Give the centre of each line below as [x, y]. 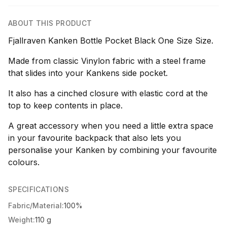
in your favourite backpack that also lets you [94, 138]
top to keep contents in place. [65, 105]
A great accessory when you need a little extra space [111, 126]
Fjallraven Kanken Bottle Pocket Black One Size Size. [111, 41]
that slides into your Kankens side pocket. [88, 73]
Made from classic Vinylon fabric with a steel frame [107, 61]
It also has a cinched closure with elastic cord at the [108, 93]
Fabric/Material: [36, 205]
